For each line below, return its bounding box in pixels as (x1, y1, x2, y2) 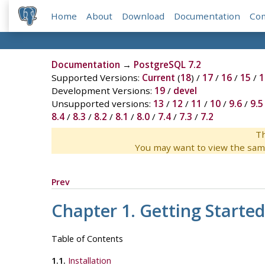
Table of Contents (51, 232, 123, 244)
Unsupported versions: (51, 98, 153, 110)
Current (141, 72, 175, 84)
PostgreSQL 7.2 (133, 59, 201, 71)
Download (122, 10, 165, 22)
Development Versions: (51, 85, 154, 97)
